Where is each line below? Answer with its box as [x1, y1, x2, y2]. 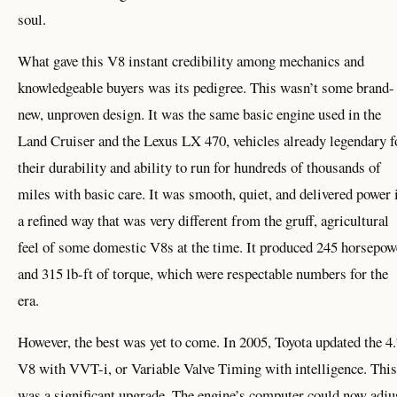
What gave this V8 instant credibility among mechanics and [18, 51, 364, 72]
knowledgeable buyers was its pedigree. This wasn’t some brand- [18, 77, 394, 98]
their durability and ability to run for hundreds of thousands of [18, 157, 381, 178]
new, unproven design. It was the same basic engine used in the [18, 104, 381, 125]
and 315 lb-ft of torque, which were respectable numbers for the [18, 263, 388, 284]
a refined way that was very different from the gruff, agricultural [18, 210, 389, 231]
